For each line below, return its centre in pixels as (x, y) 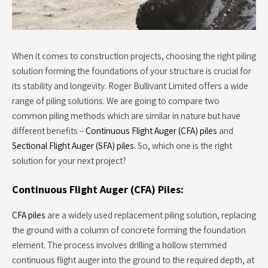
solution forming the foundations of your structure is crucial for (132, 71)
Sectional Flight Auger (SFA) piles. (74, 146)
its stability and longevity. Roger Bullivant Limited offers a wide (130, 86)
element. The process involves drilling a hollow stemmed (119, 244)
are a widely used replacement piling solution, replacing (151, 214)
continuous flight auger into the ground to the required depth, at (133, 259)
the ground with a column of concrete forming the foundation (129, 229)
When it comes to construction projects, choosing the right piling (134, 56)
